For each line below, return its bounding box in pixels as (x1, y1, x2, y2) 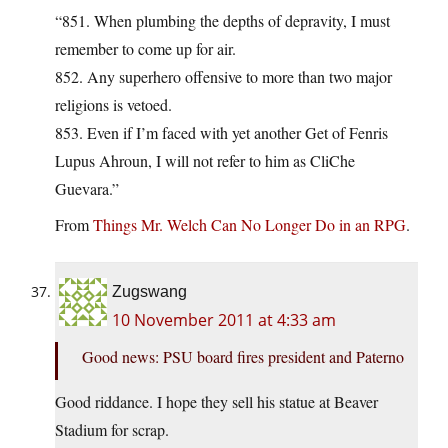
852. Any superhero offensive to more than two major (55, 66, 392, 88)
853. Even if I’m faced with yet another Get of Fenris (55, 122, 388, 144)
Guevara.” (55, 178, 119, 200)
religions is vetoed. (55, 94, 172, 116)
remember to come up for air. (55, 38, 236, 60)
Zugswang (112, 283, 187, 301)
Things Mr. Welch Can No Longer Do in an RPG (93, 214, 406, 236)
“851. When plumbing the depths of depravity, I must (55, 10, 390, 32)
